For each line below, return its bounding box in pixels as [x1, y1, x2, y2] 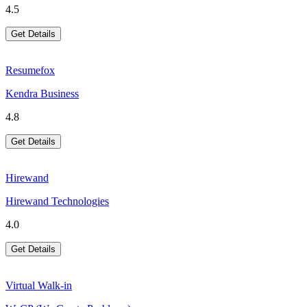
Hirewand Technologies [5, 195, 109, 208]
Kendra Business [5, 88, 79, 100]
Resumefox [5, 64, 55, 77]
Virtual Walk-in [5, 280, 72, 292]
